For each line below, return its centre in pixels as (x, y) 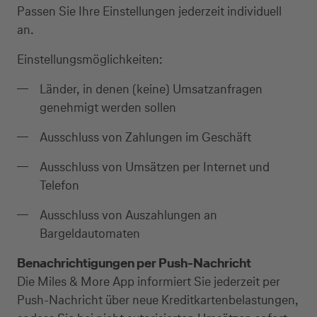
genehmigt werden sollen (108, 107)
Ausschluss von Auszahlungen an (128, 215)
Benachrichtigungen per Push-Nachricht (134, 263)
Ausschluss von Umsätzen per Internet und (155, 167)
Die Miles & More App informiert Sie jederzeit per (149, 281)
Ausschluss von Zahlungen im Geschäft (145, 137)
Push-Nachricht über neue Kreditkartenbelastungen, (158, 300)
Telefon (59, 185)
